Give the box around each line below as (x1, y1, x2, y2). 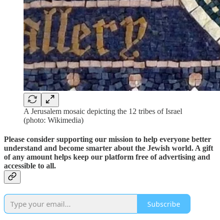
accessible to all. (4, 161, 56, 170)
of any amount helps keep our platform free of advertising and (4, 152, 210, 161)
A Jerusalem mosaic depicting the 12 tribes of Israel (24, 107, 182, 115)
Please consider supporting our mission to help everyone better (4, 135, 211, 143)
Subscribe (147, 199, 180, 209)
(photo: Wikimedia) (24, 115, 83, 124)
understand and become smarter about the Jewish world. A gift (4, 143, 213, 152)
